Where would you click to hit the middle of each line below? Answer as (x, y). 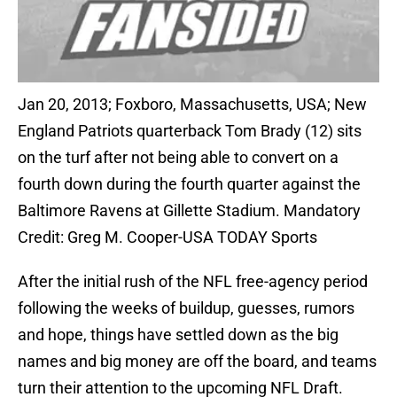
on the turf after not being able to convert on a (178, 158)
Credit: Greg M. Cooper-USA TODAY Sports (167, 237)
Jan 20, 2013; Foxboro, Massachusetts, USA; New (192, 105)
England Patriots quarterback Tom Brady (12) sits (190, 131)
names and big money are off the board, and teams (197, 362)
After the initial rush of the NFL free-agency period (193, 282)
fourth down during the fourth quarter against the (189, 184)
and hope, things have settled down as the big (178, 335)
